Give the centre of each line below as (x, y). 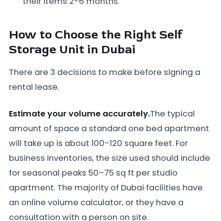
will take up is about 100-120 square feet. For (98, 144)
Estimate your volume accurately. (79, 114)
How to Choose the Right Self (96, 35)
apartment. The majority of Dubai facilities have (106, 188)
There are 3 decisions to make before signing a (105, 73)
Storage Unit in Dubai (72, 50)
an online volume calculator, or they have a (96, 203)
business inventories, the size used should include (110, 158)
